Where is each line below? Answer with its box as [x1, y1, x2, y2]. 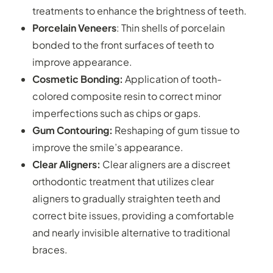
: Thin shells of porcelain [116, 21, 225, 34]
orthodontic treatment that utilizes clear [32, 174, 214, 188]
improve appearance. [32, 55, 132, 68]
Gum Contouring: [32, 123, 113, 136]
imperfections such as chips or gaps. [32, 106, 201, 119]
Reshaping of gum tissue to [112, 123, 239, 136]
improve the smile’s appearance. [32, 140, 183, 154]
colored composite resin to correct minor [32, 89, 221, 102]
